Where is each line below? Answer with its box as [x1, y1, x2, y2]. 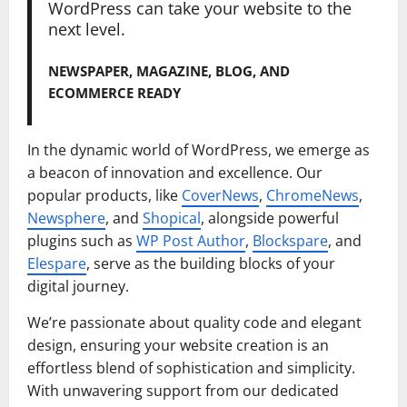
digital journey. [27, 275, 129, 296]
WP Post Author [136, 230, 245, 251]
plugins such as [27, 230, 136, 251]
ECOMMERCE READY [47, 83, 181, 102]
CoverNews [182, 184, 259, 205]
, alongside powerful [201, 207, 339, 228]
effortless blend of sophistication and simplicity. [27, 357, 355, 378]
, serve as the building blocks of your [86, 253, 335, 273]
